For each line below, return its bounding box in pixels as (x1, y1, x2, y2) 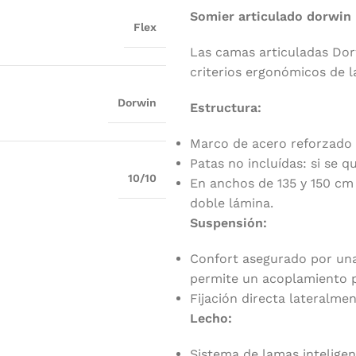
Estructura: (190, 100, 261, 116)
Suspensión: (190, 215, 267, 231)
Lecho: (190, 311, 232, 327)
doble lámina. (190, 195, 273, 211)
